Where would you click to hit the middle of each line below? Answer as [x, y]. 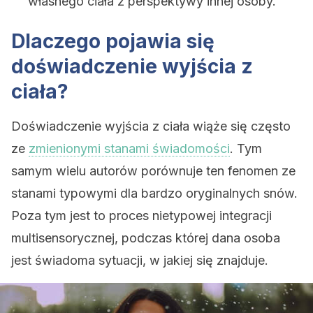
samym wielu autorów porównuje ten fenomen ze [153, 171]
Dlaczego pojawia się [113, 41]
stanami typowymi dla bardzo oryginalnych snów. [154, 193]
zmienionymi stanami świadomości [129, 148]
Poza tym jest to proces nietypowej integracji [141, 216]
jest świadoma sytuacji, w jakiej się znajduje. [140, 260]
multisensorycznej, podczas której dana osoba [146, 238]
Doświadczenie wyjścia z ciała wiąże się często [151, 126]
